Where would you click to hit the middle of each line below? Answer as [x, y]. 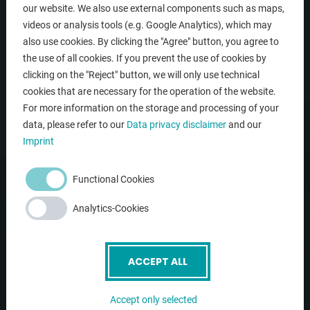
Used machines [43, 127]
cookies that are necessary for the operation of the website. [149, 91]
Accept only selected [154, 299]
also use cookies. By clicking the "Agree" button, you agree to [151, 41]
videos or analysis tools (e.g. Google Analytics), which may [147, 25]
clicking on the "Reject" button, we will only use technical [141, 74]
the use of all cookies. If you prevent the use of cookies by [145, 58]
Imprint [38, 141]
